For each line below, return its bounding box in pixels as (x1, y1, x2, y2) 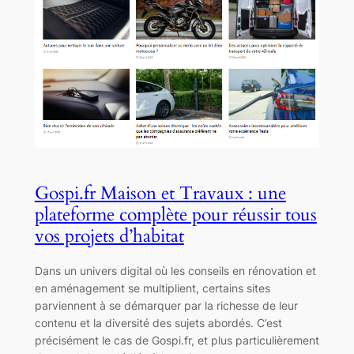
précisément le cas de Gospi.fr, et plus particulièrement (34, 333, 319, 347)
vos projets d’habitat (34, 224, 184, 249)
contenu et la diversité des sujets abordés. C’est (34, 315, 282, 330)
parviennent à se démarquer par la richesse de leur (34, 298, 298, 312)
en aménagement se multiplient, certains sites (34, 281, 270, 295)
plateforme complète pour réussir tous (34, 202, 317, 228)
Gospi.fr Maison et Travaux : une (34, 181, 286, 206)
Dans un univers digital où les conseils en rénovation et (34, 263, 316, 277)
